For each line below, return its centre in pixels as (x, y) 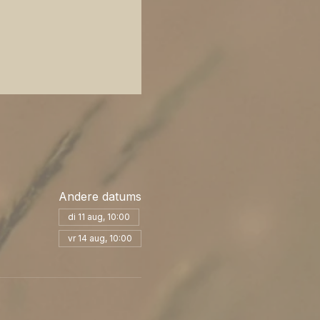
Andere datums (100, 196)
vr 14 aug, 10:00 (100, 238)
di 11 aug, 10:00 (99, 216)
